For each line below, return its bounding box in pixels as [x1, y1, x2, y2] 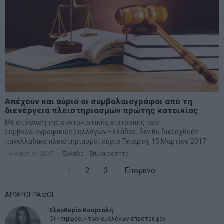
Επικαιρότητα [89, 149, 129, 157]
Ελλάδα [62, 149, 84, 157]
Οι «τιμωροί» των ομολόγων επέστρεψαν [49, 215, 166, 223]
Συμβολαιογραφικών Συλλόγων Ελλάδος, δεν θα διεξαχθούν [5, 127, 198, 136]
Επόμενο [124, 165, 155, 175]
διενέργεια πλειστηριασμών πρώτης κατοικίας [5, 105, 198, 115]
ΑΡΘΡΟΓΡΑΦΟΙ [5, 190, 53, 199]
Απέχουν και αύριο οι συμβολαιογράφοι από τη [5, 96, 192, 106]
